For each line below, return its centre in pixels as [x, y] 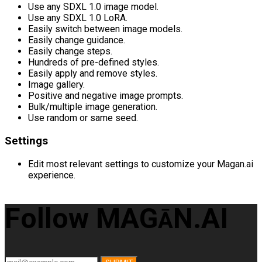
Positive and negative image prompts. [106, 96]
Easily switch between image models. [105, 29]
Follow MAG [81, 218]
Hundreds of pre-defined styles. [94, 63]
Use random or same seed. [83, 118]
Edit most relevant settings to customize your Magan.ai [141, 164]
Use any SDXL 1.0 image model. [93, 7]
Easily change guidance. [77, 40]
